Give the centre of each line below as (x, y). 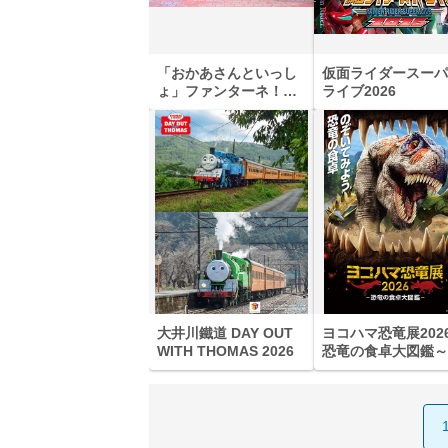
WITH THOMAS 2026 (226, 350)
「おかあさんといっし (227, 72)
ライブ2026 (358, 90)
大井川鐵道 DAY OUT (225, 332)
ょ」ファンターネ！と (227, 90)
